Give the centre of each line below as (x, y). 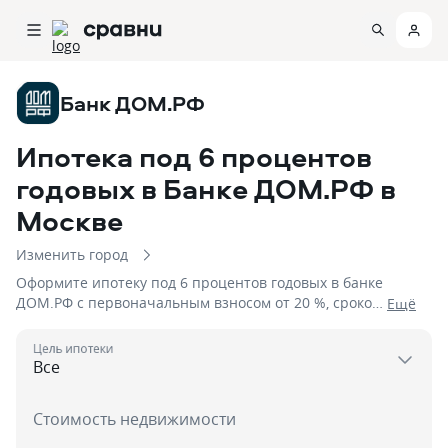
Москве (69, 220)
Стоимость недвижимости (134, 419)
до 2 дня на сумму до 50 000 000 (125, 322)
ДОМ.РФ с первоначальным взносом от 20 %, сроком (199, 302)
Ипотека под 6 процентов (194, 156)
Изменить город (72, 254)
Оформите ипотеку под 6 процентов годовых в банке (199, 282)
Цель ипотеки (73, 348)
